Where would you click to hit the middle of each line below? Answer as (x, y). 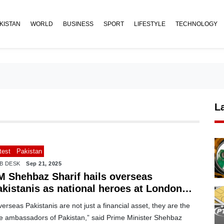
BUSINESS (78, 24)
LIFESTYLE (150, 24)
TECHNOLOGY (196, 24)
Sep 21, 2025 (44, 163)
